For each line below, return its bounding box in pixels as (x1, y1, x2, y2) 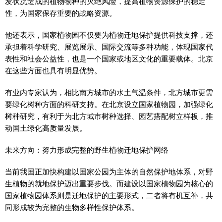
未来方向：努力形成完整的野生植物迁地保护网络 (5, 146, 168, 154)
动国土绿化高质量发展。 (5, 124, 87, 132)
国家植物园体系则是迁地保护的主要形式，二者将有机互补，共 (5, 191, 213, 200)
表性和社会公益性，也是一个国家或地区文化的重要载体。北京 (5, 55, 213, 63)
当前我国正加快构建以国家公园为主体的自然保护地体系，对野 (5, 167, 213, 176)
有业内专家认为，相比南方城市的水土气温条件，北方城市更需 (5, 88, 213, 97)
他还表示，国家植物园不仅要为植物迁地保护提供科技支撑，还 (5, 31, 213, 39)
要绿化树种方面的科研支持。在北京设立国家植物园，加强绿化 (5, 100, 213, 109)
